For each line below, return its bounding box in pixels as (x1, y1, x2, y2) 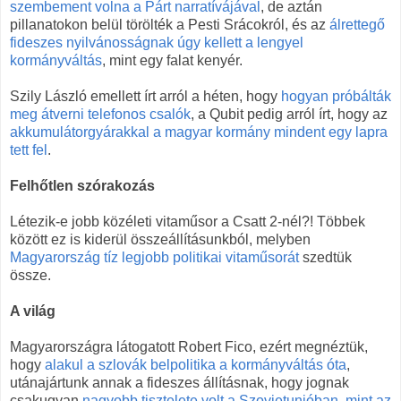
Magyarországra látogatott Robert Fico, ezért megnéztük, (10, 338, 368, 354)
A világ (10, 303, 55, 319)
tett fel (10, 141, 47, 158)
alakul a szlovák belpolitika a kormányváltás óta (41, 356, 346, 372)
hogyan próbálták (281, 88, 391, 104)
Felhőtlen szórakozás (10, 177, 155, 193)
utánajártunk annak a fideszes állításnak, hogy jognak (10, 374, 349, 390)
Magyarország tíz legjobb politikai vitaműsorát (10, 249, 299, 265)
